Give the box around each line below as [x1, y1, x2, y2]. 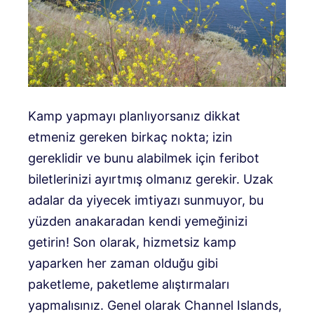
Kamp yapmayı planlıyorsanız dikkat [28, 108, 240, 123]
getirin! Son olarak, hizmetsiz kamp [28, 234, 236, 250]
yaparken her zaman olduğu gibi [28, 255, 218, 271]
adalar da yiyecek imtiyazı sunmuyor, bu [28, 192, 264, 207]
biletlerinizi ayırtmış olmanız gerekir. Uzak [28, 171, 273, 186]
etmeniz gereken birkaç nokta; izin [28, 129, 233, 144]
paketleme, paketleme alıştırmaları [28, 276, 229, 292]
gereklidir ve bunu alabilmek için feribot [28, 150, 259, 165]
